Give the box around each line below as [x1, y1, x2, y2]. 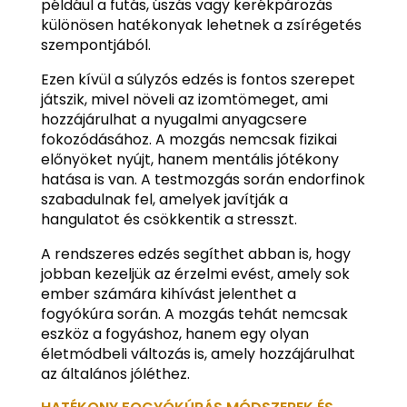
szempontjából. [40, 34, 151, 55]
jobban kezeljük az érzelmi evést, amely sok [40, 263, 350, 284]
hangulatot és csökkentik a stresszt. [40, 208, 297, 230]
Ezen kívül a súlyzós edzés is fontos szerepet [40, 68, 355, 90]
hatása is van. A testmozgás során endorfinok [40, 168, 365, 190]
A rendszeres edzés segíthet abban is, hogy [40, 243, 351, 264]
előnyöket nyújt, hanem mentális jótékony [40, 148, 339, 170]
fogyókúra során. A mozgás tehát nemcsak [40, 303, 348, 324]
